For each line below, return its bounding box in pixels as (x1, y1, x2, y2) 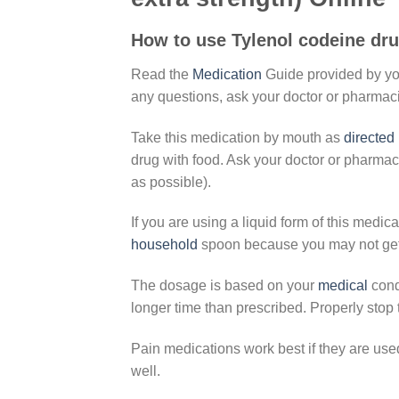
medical (318, 278, 368, 294)
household (131, 237, 198, 253)
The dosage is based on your (131, 278, 318, 294)
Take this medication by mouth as (131, 129, 344, 145)
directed (344, 129, 395, 145)
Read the (131, 66, 192, 82)
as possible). (131, 174, 211, 190)
